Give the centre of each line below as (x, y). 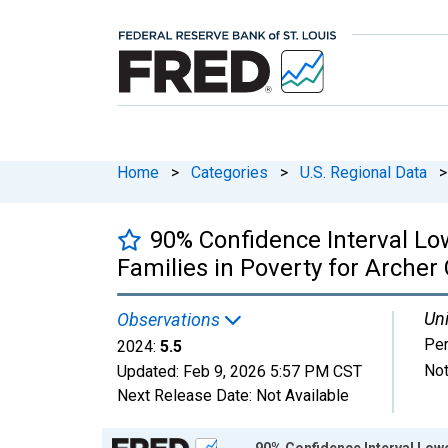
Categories (229, 172)
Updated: (150, 371)
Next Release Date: (186, 395)
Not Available (302, 395)
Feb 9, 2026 (224, 371)
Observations (170, 319)
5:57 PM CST (316, 371)
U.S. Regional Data (363, 172)
